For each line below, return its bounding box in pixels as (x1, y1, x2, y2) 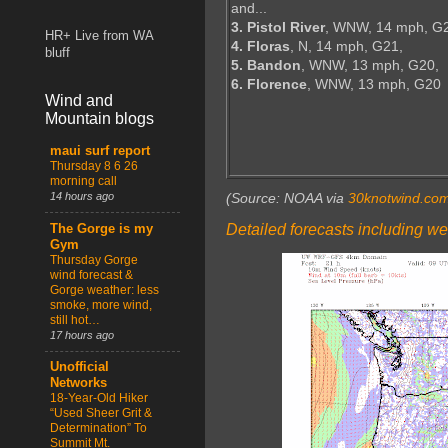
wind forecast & (50, 267, 133, 282)
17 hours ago (50, 328, 114, 341)
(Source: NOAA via (226, 190, 348, 207)
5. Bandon (231, 57, 301, 74)
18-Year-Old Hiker (50, 390, 148, 405)
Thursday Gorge (50, 252, 138, 267)
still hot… (50, 312, 100, 327)
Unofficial (50, 359, 109, 374)
